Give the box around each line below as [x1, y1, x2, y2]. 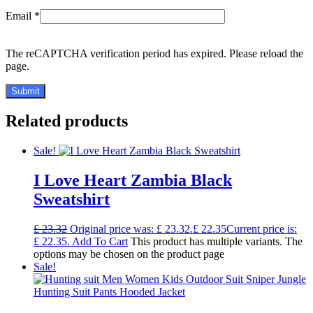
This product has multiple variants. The [131, 235, 303, 248]
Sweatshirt [34, 190, 110, 209]
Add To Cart [72, 235, 128, 248]
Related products [6, 112, 128, 131]
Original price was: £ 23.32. [70, 223, 193, 235]
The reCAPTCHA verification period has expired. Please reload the [6, 47, 303, 59]
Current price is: [226, 223, 297, 235]
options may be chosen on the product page [34, 248, 224, 261]
